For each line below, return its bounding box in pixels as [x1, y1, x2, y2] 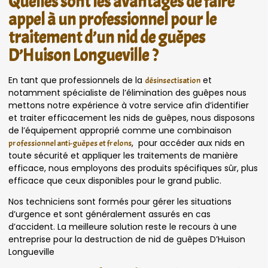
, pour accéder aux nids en [132, 136, 245, 149]
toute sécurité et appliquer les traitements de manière [8, 149, 238, 162]
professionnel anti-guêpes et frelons [8, 138, 132, 148]
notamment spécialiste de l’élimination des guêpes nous [8, 86, 246, 99]
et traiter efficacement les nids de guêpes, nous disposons [8, 111, 255, 124]
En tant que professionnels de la [8, 74, 145, 86]
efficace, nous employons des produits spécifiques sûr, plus [8, 162, 258, 174]
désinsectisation [145, 75, 200, 86]
